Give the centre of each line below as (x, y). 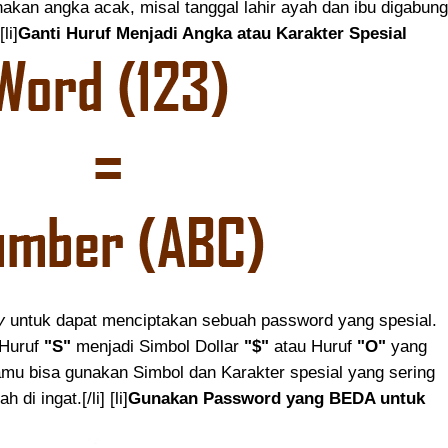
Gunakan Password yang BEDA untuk (276, 398)
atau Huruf (313, 346)
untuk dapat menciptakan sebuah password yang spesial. (221, 320)
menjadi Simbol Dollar (157, 346)
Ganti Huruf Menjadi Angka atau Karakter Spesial (212, 33)
